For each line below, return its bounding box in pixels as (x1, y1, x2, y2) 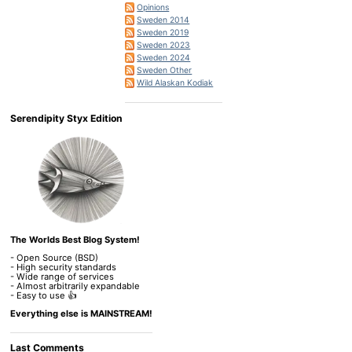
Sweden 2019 (137, 27, 189, 38)
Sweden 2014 (137, 14, 190, 25)
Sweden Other (137, 64, 192, 75)
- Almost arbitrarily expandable (9, 280, 140, 292)
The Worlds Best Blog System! (9, 234, 140, 246)
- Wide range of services (9, 271, 114, 283)
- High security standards (9, 262, 116, 273)
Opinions (137, 2, 170, 13)
